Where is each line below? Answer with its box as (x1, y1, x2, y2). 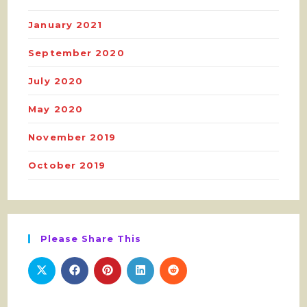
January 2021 (28, 19, 103, 31)
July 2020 (28, 75, 84, 87)
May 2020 (28, 103, 84, 115)
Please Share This (40, 233, 142, 245)
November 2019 (28, 132, 116, 143)
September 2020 (28, 47, 125, 59)
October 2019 (28, 160, 106, 171)
